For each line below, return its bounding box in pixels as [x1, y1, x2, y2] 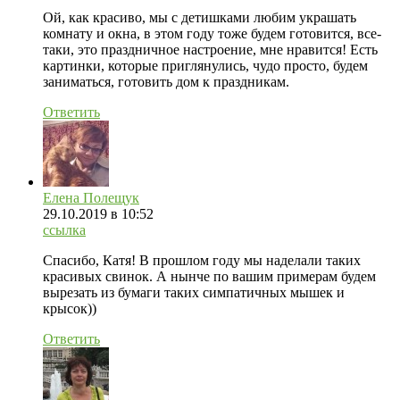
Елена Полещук [43, 189, 139, 205]
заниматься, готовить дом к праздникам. [43, 73, 289, 89]
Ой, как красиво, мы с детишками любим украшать [43, 9, 356, 25]
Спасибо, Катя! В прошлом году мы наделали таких [43, 252, 361, 268]
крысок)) [43, 300, 96, 316]
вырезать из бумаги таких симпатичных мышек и [43, 284, 345, 300]
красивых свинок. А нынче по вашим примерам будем [43, 268, 376, 284]
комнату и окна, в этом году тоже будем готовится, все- [43, 25, 381, 41]
